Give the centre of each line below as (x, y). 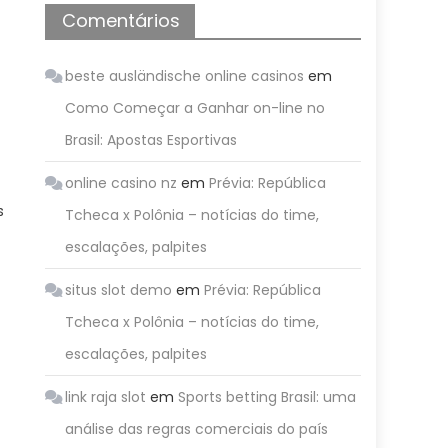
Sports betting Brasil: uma (267, 397)
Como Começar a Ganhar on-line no (195, 108)
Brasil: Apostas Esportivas (151, 140)
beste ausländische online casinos (185, 76)
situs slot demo (119, 290)
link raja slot (106, 397)
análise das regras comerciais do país (197, 429)
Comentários (121, 20)
